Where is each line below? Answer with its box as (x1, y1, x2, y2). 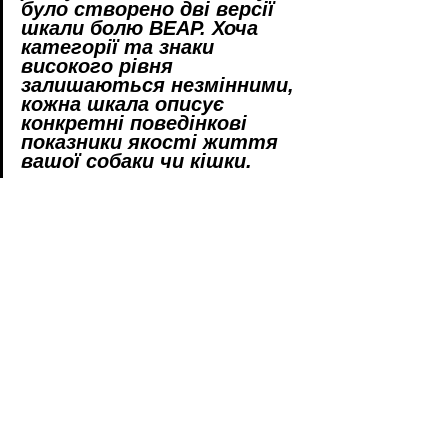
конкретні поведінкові (21, 111, 253, 134)
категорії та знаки (21, 35, 220, 58)
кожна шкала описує (21, 92, 230, 115)
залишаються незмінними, (21, 73, 300, 96)
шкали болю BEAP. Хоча (21, 16, 264, 39)
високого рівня (21, 54, 179, 77)
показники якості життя (21, 130, 284, 153)
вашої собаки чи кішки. (21, 149, 252, 172)
